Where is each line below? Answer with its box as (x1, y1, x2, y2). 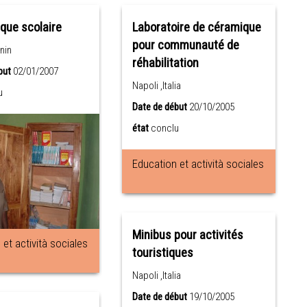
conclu (151, 122, 180, 134)
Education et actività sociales (132, 157, 265, 171)
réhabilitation (132, 56, 199, 71)
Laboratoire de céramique (132, 20, 262, 35)
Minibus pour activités (132, 228, 244, 243)
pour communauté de (132, 38, 240, 53)
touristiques (132, 245, 194, 260)
